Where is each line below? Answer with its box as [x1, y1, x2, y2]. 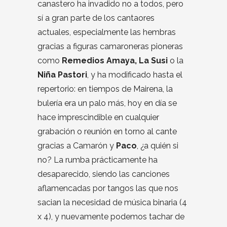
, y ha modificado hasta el [87, 69, 182, 80]
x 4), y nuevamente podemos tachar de [37, 211, 184, 221]
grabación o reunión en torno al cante [37, 126, 177, 136]
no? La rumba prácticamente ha [37, 155, 158, 165]
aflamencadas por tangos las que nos [37, 183, 178, 193]
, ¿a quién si [137, 140, 178, 150]
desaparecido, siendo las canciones [37, 169, 170, 179]
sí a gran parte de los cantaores [37, 13, 155, 23]
